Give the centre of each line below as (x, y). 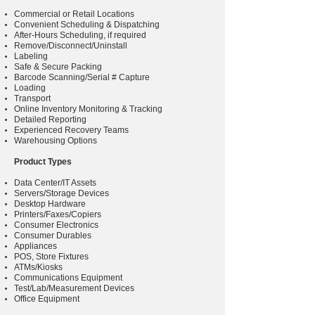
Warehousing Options (56, 141)
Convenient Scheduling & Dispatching (87, 25)
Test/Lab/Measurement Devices (74, 288)
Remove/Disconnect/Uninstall (71, 46)
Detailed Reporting (50, 120)
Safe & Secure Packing (59, 67)
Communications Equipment (68, 278)
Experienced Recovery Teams (71, 130)
